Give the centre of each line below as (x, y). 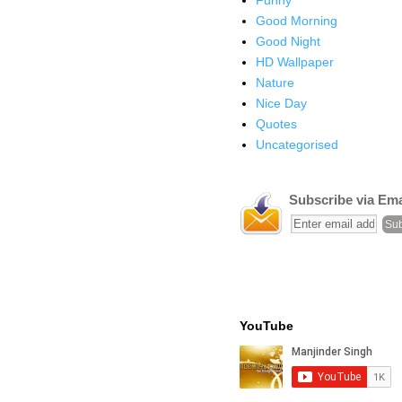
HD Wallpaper (294, 61)
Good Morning (296, 20)
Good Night (288, 41)
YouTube (267, 326)
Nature (275, 82)
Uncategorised (297, 144)
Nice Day (281, 103)
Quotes (276, 123)
